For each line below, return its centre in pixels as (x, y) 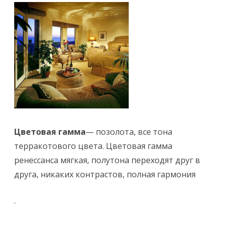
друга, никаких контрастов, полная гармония (105, 174)
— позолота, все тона (129, 131)
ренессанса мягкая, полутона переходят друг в (107, 160)
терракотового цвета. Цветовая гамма (93, 146)
